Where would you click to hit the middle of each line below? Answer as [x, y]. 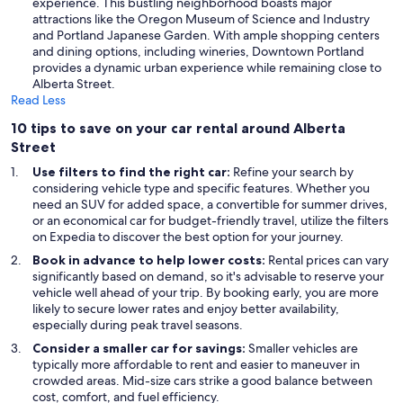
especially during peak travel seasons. [138, 325]
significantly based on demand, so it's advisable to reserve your [208, 277]
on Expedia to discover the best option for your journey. [188, 237]
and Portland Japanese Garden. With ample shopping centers [206, 36]
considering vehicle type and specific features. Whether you [201, 188]
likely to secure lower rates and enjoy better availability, [186, 309]
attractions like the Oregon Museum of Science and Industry [201, 19]
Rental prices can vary [328, 260]
